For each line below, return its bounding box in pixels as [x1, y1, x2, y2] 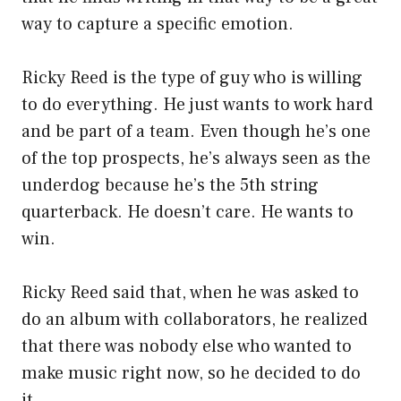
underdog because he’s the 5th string [21, 174, 319, 198]
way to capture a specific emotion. [21, 13, 294, 37]
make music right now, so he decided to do [21, 362, 361, 386]
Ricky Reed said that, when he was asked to [21, 281, 359, 305]
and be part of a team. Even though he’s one [21, 120, 371, 144]
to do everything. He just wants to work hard [21, 93, 373, 117]
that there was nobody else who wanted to [21, 335, 352, 359]
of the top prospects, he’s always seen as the [21, 147, 371, 171]
